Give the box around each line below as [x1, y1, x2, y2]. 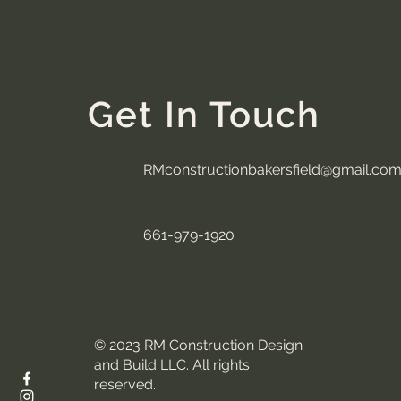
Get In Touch [88, 93, 320, 136]
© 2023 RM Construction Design [94, 337, 303, 354]
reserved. [94, 376, 156, 394]
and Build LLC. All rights [94, 356, 250, 374]
